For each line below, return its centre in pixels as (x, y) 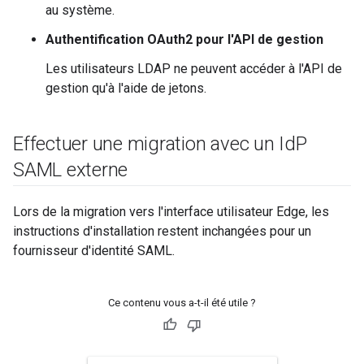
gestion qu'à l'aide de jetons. (126, 88)
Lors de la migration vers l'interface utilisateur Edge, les (171, 212)
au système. (80, 10)
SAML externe (71, 170)
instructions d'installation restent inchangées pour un (162, 231)
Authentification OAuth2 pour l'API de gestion (184, 39)
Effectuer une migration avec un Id (154, 144)
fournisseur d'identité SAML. (94, 251)
